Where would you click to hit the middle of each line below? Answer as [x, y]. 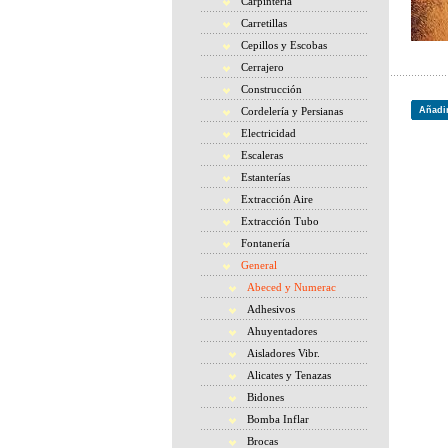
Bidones [265, 397]
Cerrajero [262, 67]
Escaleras [262, 155]
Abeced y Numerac [291, 287]
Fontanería [265, 243]
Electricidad [268, 133]
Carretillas [264, 23]
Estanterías [265, 177]
